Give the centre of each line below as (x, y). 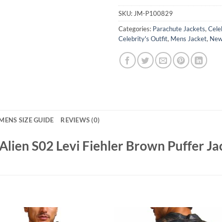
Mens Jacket (189, 38)
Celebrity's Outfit (143, 38)
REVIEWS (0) (80, 120)
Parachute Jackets (179, 28)
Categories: (136, 28)
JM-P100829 (153, 13)
